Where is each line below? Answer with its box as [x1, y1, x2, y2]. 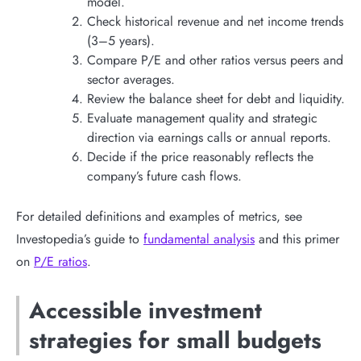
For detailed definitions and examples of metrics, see [16, 206, 302, 226]
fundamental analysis [143, 229, 255, 248]
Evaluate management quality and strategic [87, 108, 317, 127]
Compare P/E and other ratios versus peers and [87, 50, 343, 69]
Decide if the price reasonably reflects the [87, 147, 313, 166]
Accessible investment [29, 293, 262, 327]
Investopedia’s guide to [16, 229, 143, 248]
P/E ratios [34, 251, 87, 271]
